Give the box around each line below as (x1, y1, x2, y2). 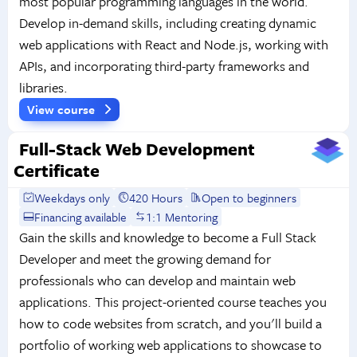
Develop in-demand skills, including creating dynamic (18, 13, 316, 33)
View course (26, 100, 98, 118)
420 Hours (129, 188, 183, 206)
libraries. (18, 77, 68, 98)
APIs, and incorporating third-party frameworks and (18, 56, 309, 76)
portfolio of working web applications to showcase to (18, 334, 322, 355)
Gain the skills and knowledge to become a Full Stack (18, 226, 316, 247)
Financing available (34, 207, 127, 226)
